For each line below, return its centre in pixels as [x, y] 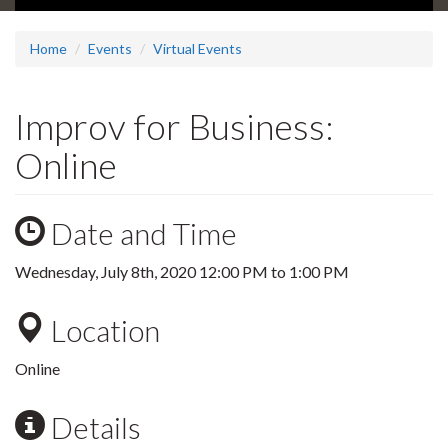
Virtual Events [197, 49]
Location [102, 330]
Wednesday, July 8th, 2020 [107, 272]
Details [93, 427]
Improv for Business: [174, 126]
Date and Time [141, 233]
